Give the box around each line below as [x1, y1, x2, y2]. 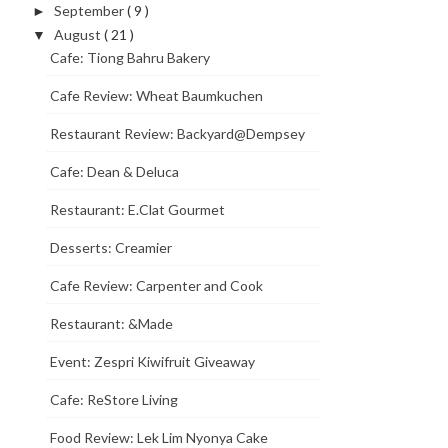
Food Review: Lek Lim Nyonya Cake [49, 429, 268, 446]
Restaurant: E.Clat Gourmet [49, 201, 225, 218]
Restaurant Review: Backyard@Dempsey [49, 125, 305, 142]
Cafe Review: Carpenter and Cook [49, 277, 263, 294]
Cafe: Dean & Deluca [49, 163, 179, 180]
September [53, 2, 127, 19]
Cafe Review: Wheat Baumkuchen [49, 87, 263, 104]
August [53, 25, 104, 43]
